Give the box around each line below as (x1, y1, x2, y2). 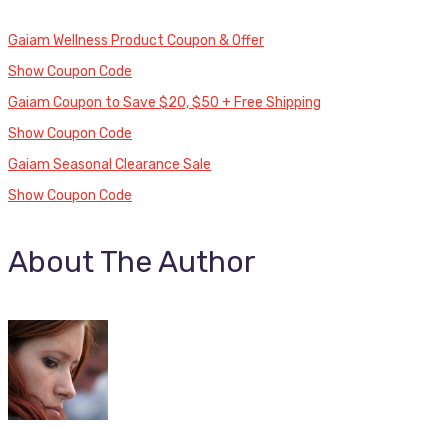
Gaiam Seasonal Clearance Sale (8, 155, 211, 173)
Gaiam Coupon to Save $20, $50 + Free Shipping (8, 93, 321, 111)
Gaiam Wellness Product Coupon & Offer (8, 31, 264, 49)
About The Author (8, 243, 256, 280)
